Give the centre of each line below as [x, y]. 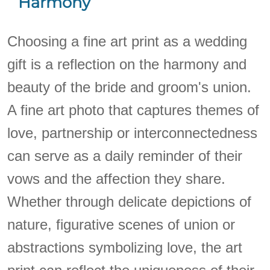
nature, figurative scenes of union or [121, 225]
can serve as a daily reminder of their [125, 156]
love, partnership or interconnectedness [133, 133]
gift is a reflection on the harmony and [127, 64]
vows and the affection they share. [117, 179]
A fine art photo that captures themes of [133, 110]
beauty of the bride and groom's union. [130, 87]
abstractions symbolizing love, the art [125, 248]
